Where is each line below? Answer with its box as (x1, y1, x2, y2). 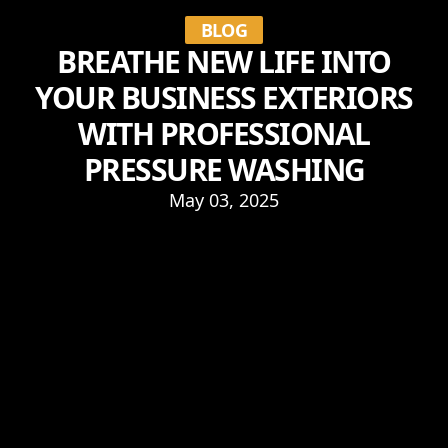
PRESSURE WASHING (83, 148, 365, 190)
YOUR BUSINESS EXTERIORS (35, 76, 413, 118)
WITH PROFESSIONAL (78, 112, 370, 154)
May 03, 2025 (169, 187, 279, 212)
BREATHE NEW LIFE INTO (57, 40, 391, 82)
